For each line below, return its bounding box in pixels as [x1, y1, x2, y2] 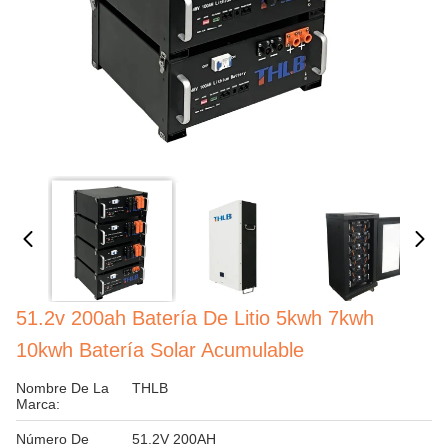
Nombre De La [16, 380, 109, 396]
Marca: [16, 396, 60, 412]
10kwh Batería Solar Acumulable [16, 339, 304, 361]
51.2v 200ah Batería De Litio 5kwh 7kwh [16, 307, 374, 329]
